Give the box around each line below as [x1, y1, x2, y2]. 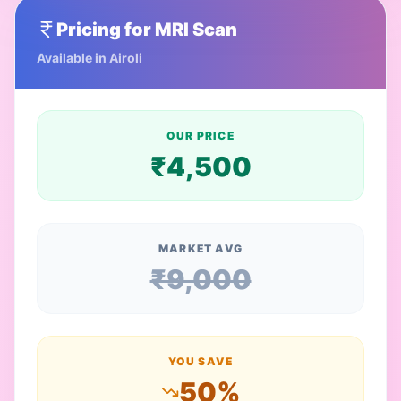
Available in [37, 49, 109, 65]
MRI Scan [155, 18, 237, 40]
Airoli [109, 49, 142, 65]
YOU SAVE [167, 354, 234, 368]
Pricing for [56, 18, 155, 40]
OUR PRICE [166, 128, 235, 142]
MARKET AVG [158, 241, 243, 255]
